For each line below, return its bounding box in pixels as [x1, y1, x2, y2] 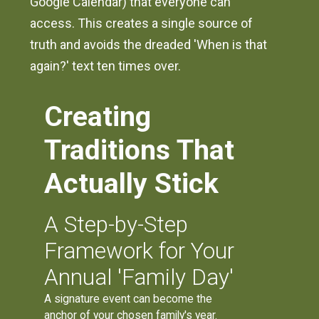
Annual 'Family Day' [44, 264, 234, 291]
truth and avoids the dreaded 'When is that [30, 37, 268, 53]
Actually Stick [44, 167, 219, 201]
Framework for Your [44, 238, 235, 265]
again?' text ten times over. [30, 58, 182, 74]
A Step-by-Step [44, 211, 189, 239]
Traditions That [44, 133, 235, 167]
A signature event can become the [44, 292, 213, 306]
